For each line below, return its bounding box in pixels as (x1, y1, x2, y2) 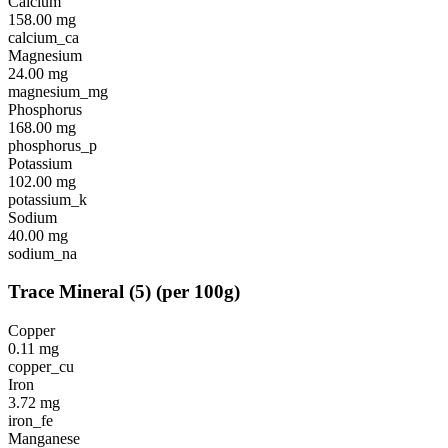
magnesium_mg (8, 82, 108, 100)
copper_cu (8, 358, 74, 376)
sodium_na (8, 244, 77, 262)
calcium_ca (8, 28, 79, 46)
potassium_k (8, 190, 87, 208)
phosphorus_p (8, 136, 97, 154)
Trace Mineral (8, 281, 124, 303)
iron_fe (8, 412, 53, 430)
